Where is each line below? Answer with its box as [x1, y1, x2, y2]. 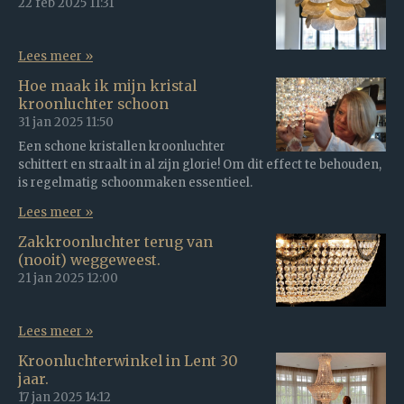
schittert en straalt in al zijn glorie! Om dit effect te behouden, [18, 156, 381, 172]
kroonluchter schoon [18, 96, 169, 114]
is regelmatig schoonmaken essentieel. [18, 174, 252, 190]
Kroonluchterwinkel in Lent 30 [18, 353, 238, 371]
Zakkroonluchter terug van [18, 233, 213, 251]
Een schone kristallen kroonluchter [18, 138, 225, 154]
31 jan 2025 [18, 115, 83, 131]
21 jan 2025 [18, 270, 84, 286]
